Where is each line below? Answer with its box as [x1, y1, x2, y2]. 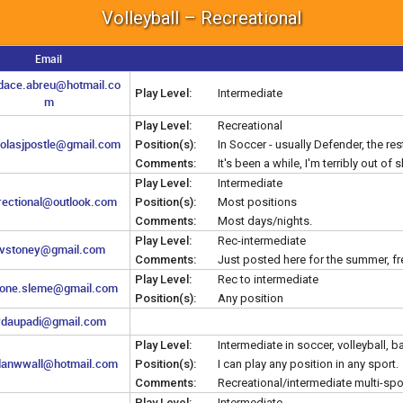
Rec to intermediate [218, 272, 318, 286]
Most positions [218, 194, 297, 209]
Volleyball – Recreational [102, 6, 301, 29]
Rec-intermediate [218, 233, 306, 247]
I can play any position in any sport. [218, 356, 399, 371]
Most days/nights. [218, 213, 312, 228]
